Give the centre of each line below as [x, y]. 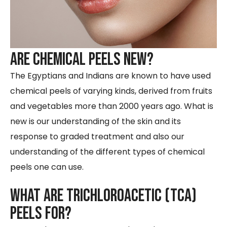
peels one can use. [47, 167]
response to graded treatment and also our [97, 136]
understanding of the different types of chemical [107, 152]
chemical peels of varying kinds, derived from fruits [111, 91]
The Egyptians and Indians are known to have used [110, 75]
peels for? [41, 213]
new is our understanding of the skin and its [96, 121]
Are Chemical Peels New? [82, 59]
